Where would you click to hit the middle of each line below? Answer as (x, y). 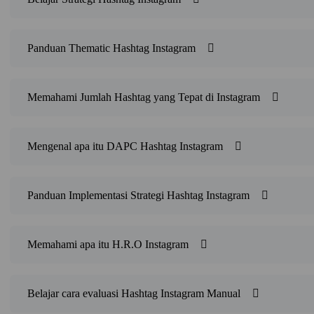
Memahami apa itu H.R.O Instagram (108, 245)
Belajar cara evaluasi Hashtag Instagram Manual (134, 294)
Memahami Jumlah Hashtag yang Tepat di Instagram (144, 97)
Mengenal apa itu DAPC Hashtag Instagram (125, 146)
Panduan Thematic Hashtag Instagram (112, 48)
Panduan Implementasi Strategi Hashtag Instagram (139, 196)
